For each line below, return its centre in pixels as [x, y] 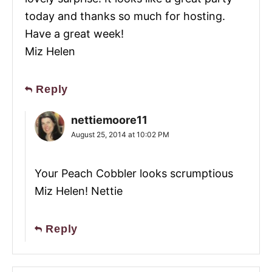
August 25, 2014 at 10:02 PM [120, 135]
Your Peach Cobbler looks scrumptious [134, 174]
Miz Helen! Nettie [79, 191]
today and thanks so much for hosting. [125, 16]
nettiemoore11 [109, 120]
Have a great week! [74, 34]
